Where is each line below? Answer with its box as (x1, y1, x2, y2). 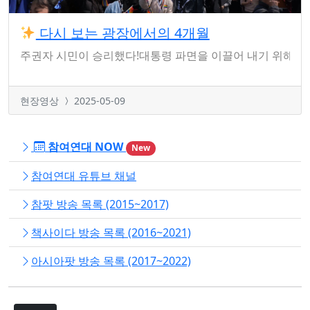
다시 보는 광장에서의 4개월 (35, 24, 210, 43)
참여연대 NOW (45, 139, 126, 155)
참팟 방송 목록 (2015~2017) (31, 196, 169, 212)
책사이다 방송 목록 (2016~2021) (31, 224, 191, 240)
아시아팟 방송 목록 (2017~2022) (31, 253, 191, 268)
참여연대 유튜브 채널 (31, 167, 136, 183)
